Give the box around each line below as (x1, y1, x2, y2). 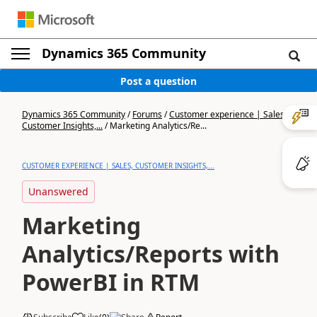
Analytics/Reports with (22, 238, 279, 269)
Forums (132, 108, 162, 120)
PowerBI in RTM (22, 267, 200, 297)
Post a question (120, 74, 197, 88)
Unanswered (28, 185, 88, 198)
